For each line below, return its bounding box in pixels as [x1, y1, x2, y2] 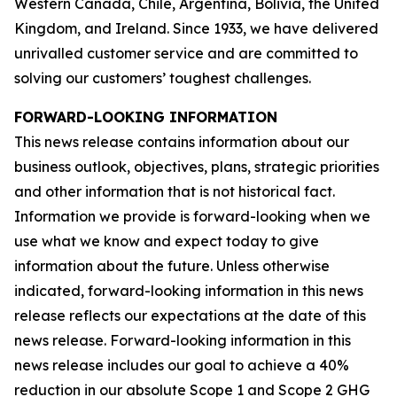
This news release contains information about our [14, 133, 349, 152]
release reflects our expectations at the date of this [14, 307, 366, 325]
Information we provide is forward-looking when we [14, 207, 370, 226]
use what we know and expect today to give [14, 232, 319, 251]
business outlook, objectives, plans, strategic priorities [14, 158, 379, 176]
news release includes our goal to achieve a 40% [14, 356, 349, 375]
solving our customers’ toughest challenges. [14, 69, 311, 88]
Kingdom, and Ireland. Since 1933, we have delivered [14, 19, 378, 38]
